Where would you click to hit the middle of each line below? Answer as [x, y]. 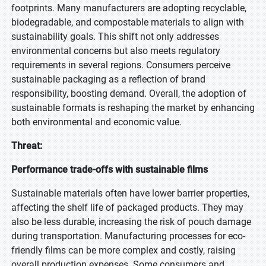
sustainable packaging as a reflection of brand [108, 79]
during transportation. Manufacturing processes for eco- [128, 236]
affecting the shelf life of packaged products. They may [127, 208]
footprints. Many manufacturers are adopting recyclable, [129, 8]
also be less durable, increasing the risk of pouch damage [131, 222]
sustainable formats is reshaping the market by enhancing [133, 108]
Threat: [27, 146]
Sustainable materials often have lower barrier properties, [130, 193]
